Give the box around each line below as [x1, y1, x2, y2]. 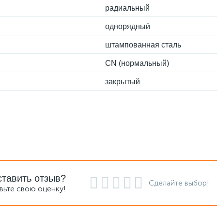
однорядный [105, 22, 150, 31]
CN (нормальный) [105, 59, 169, 67]
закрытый [105, 77, 140, 86]
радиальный [105, 4, 150, 12]
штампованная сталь [105, 41, 181, 49]
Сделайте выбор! [149, 178, 209, 187]
